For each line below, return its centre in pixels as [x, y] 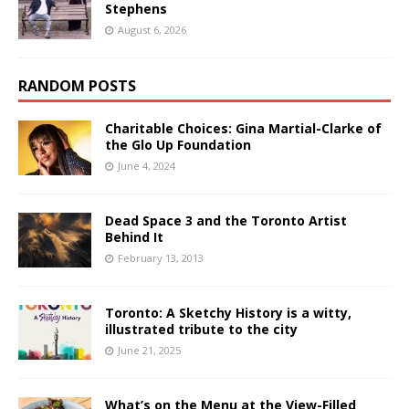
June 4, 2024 [147, 165]
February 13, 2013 [161, 257]
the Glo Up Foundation [178, 144]
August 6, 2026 [152, 29]
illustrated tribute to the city [201, 329]
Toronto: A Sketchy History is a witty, [228, 312]
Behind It [134, 236]
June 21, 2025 [149, 350]
